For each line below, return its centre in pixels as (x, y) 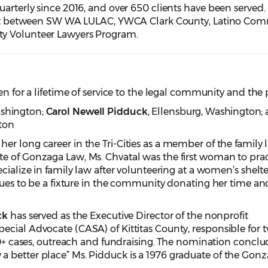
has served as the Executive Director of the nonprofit (128, 216)
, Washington (231, 112)
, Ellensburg (174, 112)
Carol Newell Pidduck (97, 112)
